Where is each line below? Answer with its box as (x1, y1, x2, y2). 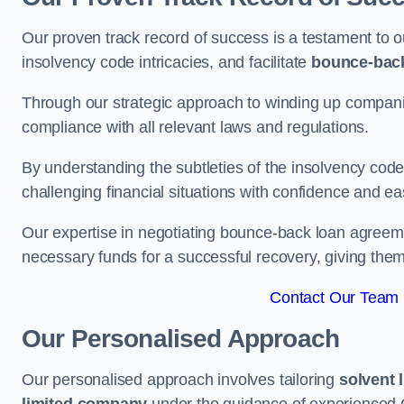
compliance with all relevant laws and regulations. (22, 118, 370, 136)
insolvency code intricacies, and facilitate (22, 53, 312, 71)
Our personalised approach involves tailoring (22, 371, 339, 389)
